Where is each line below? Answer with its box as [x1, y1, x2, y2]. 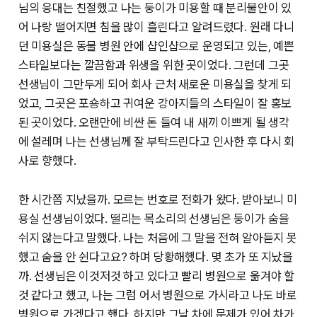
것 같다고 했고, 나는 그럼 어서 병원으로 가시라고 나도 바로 [18, 288, 297, 303]
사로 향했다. [18, 154, 76, 168]
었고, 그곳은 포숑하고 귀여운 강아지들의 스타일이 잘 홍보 [18, 96, 292, 111]
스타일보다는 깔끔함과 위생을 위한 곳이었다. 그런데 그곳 [18, 58, 289, 73]
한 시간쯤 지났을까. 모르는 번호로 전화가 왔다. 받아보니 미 [18, 192, 297, 207]
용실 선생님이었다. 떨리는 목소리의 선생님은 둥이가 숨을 [18, 212, 289, 226]
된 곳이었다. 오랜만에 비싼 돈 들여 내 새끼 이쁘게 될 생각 [18, 115, 289, 130]
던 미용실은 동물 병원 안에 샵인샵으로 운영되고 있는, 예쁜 [18, 39, 295, 54]
